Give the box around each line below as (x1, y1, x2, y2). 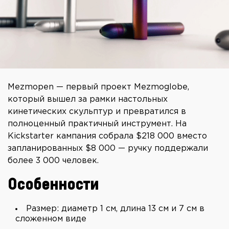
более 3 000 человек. (8, 157, 99, 165)
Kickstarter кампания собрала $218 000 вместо (8, 132, 207, 141)
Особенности (8, 177, 99, 194)
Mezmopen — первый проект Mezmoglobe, (8, 83, 189, 91)
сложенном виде (15, 215, 86, 223)
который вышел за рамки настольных (8, 96, 168, 104)
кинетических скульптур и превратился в (8, 108, 186, 116)
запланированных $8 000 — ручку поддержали (8, 145, 208, 153)
